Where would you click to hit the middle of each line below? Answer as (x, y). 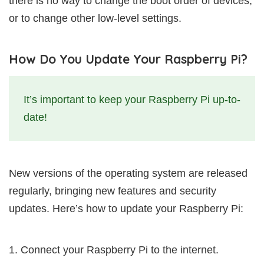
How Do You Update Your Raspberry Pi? (128, 59)
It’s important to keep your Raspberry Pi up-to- (132, 99)
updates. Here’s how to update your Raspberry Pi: (126, 208)
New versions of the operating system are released (128, 173)
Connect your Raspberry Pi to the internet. (120, 250)
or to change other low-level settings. (95, 18)
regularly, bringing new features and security (113, 191)
